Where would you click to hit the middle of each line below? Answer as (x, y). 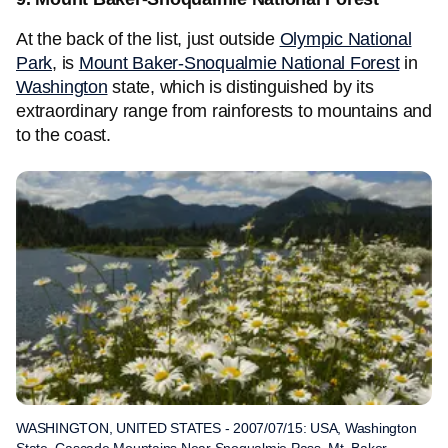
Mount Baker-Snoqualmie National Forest (239, 63)
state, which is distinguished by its (240, 87)
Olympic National (345, 39)
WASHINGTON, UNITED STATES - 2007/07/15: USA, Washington (216, 428)
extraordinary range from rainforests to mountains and (224, 111)
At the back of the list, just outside (148, 39)
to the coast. (63, 135)
